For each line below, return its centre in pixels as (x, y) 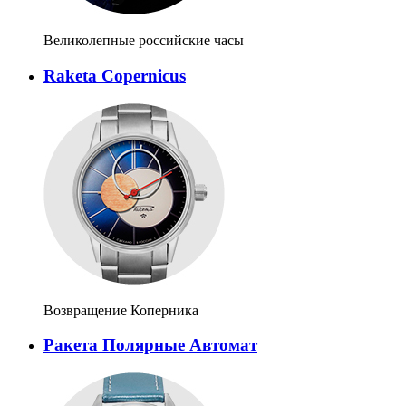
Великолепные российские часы (144, 41)
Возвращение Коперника (121, 310)
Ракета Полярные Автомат (150, 345)
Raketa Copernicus (115, 75)
